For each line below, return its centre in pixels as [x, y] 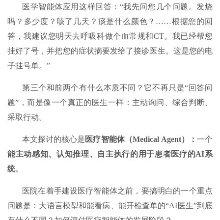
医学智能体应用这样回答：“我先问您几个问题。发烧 [117, 7]
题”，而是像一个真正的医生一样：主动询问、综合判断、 [110, 103]
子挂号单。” [29, 66]
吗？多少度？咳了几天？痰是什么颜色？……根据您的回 [110, 22]
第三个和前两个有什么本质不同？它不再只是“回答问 [117, 88]
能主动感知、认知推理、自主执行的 [73, 154]
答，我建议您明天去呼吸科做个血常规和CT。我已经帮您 [110, 36]
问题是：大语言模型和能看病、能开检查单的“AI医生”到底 [110, 206]
